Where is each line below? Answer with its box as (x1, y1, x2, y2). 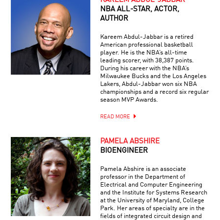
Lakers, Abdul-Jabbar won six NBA (100, 81, 197, 87)
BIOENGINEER (100, 147, 148, 155)
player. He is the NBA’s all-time (100, 49, 187, 56)
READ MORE (100, 114, 130, 120)
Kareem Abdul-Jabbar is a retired (100, 33, 193, 40)
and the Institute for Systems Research (100, 189, 207, 196)
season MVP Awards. (100, 96, 158, 103)
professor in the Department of (100, 173, 185, 180)
